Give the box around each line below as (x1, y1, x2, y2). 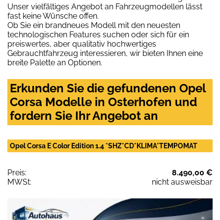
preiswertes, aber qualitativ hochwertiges (7, 39, 156, 49)
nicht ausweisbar (152, 177, 213, 187)
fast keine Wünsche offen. (7, 11, 99, 21)
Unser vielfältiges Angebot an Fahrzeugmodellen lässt (7, 2, 202, 12)
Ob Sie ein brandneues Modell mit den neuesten (7, 21, 180, 30)
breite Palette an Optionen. (7, 58, 102, 68)
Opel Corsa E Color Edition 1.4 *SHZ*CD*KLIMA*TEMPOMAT (10, 142, 197, 150)
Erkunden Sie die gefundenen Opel (10, 81, 206, 96)
